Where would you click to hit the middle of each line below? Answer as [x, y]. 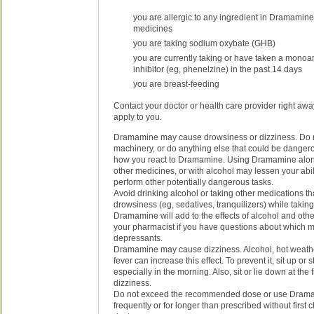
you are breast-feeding [177, 84]
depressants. [138, 238]
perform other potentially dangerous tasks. [194, 182]
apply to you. [138, 117]
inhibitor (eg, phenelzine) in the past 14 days [218, 69]
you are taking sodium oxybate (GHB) [205, 43]
